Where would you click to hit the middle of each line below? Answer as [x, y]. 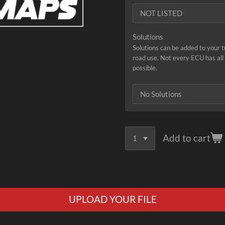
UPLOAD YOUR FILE [113, 199]
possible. [145, 68]
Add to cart [187, 138]
